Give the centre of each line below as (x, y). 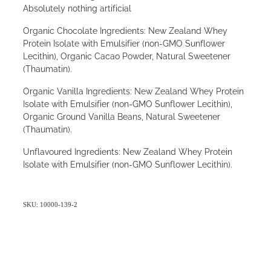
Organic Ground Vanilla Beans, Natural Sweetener (122, 116)
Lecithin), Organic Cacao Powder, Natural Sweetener (127, 56)
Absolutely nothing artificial (77, 8)
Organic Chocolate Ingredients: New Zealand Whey (125, 30)
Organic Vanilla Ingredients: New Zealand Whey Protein (133, 91)
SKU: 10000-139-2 (50, 205)
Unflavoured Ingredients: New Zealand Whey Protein (128, 151)
